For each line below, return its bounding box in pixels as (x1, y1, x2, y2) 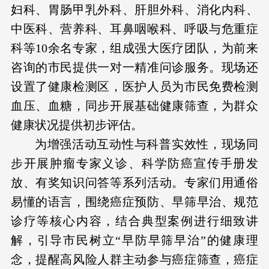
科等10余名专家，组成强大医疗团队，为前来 (10, 41, 259, 55)
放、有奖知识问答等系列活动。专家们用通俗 (10, 176, 259, 190)
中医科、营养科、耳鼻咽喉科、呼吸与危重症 (10, 22, 259, 36)
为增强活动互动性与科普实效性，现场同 (34, 138, 259, 151)
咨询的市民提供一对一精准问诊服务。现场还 (10, 61, 259, 74)
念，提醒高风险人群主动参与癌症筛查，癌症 (10, 253, 259, 267)
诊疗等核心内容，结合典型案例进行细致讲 (10, 214, 259, 228)
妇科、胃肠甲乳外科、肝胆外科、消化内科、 (10, 3, 259, 17)
